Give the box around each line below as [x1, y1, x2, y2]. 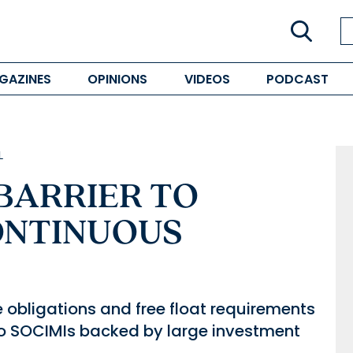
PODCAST [266, 69, 329, 88]
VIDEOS [184, 69, 230, 88]
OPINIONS [87, 69, 148, 88]
